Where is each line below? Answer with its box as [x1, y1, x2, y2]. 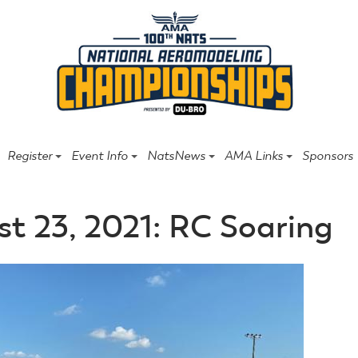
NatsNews [146, 148, 205, 163]
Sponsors [301, 148, 353, 163]
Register [6, 148, 52, 163]
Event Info [70, 148, 128, 163]
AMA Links [224, 148, 283, 163]
